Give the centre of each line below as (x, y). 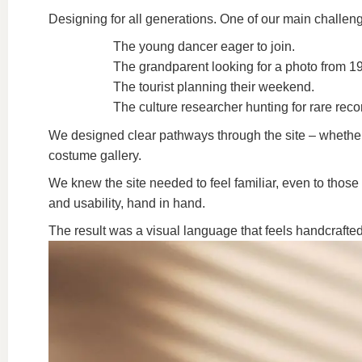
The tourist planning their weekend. (214, 87)
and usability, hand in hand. (127, 203)
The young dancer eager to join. (204, 46)
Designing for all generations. (134, 19)
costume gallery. (95, 156)
